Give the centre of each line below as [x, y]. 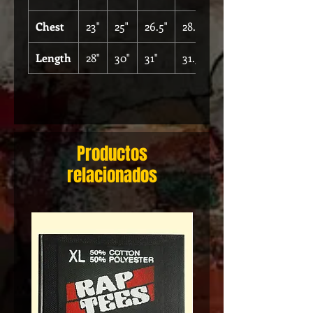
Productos [112, 154]
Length [53, 58]
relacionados [112, 175]
